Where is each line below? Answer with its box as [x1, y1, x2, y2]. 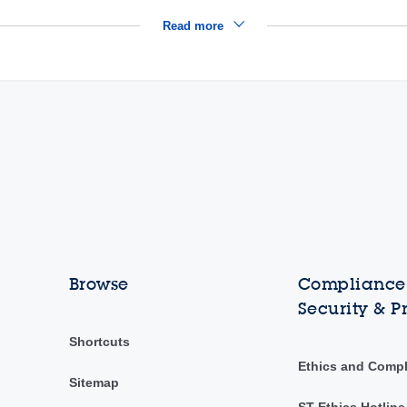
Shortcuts [68, 334, 130, 350]
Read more [162, 19, 227, 33]
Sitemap [68, 375, 119, 391]
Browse [68, 273, 129, 295]
